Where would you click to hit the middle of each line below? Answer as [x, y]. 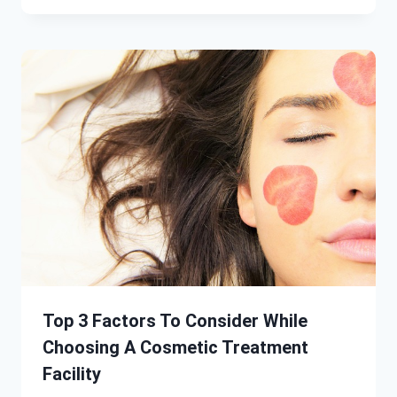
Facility [72, 374]
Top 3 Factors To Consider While [175, 321]
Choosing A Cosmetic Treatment [175, 348]
